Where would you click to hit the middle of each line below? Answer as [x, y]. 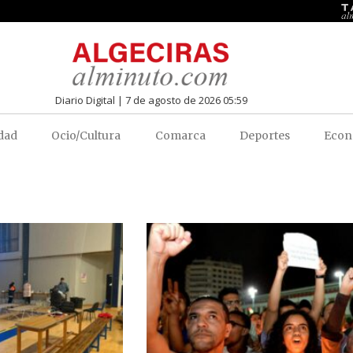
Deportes [265, 135]
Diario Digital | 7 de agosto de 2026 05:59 [151, 100]
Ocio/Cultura [86, 135]
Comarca [180, 135]
